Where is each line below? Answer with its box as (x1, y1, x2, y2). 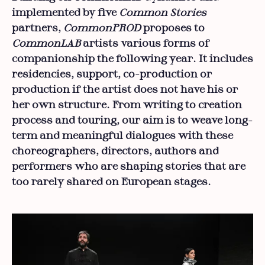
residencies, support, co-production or (12, 69, 212, 79)
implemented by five (12, 8, 119, 18)
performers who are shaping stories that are (12, 161, 245, 172)
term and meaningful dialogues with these (12, 131, 233, 141)
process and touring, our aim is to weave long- (12, 115, 253, 125)
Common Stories (119, 8, 206, 18)
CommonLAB (12, 38, 80, 49)
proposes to (141, 23, 205, 33)
